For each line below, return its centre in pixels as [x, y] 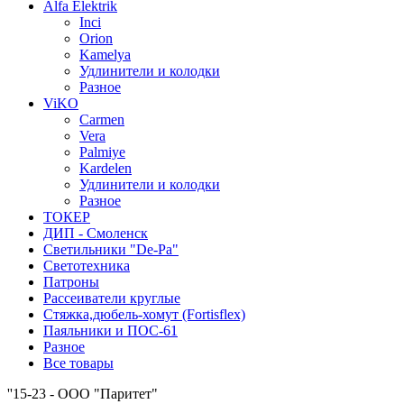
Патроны [71, 282]
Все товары [78, 363]
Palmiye [102, 152]
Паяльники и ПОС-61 [110, 331]
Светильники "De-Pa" [111, 250]
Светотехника [87, 266]
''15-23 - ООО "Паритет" [83, 394]
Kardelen [106, 169]
